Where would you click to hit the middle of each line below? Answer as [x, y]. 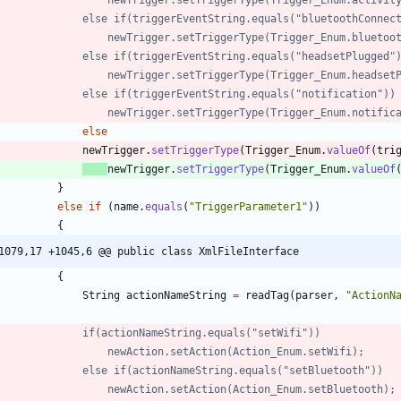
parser [314, 295]
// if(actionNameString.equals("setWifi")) [201, 333]
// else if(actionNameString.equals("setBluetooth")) [233, 370]
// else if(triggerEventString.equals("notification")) [239, 94]
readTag [267, 295]
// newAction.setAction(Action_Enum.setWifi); [236, 351]
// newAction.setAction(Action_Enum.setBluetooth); [252, 389]
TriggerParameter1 [248, 206]
